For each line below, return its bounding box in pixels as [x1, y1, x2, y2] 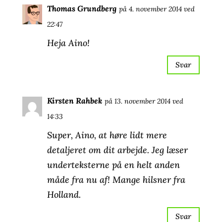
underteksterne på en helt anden [47, 159, 180, 170]
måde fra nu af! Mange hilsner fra [47, 173, 185, 185]
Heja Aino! [47, 37, 90, 49]
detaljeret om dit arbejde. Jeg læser [47, 144, 188, 156]
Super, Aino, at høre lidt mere [47, 129, 167, 141]
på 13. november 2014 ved [104, 96, 183, 106]
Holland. [47, 188, 81, 200]
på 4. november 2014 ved [118, 4, 195, 13]
